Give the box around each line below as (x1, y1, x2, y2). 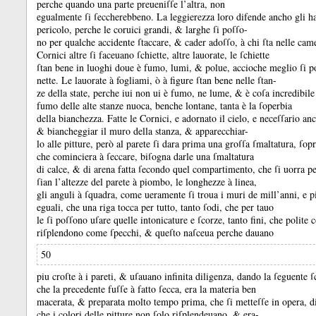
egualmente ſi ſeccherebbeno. (37, 10, 157, 23)
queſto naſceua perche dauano (155, 226, 274, 239)
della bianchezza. (37, 111, 107, 125)
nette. (37, 73, 61, 87)
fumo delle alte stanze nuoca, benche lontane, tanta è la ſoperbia (37, 99, 292, 112)
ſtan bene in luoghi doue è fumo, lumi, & (37, 61, 205, 74)
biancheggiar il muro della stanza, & (47, 124, 195, 138)
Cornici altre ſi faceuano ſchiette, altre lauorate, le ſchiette (37, 48, 269, 61)
